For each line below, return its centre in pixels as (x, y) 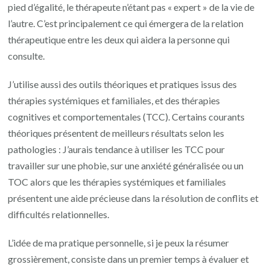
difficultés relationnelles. (59, 214)
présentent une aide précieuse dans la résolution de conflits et (133, 198)
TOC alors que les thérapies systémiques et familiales (117, 181)
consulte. (27, 55)
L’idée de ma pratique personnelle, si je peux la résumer (119, 242)
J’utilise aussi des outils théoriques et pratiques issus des (123, 84)
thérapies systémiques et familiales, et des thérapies (114, 100)
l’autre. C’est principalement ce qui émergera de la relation (126, 23)
